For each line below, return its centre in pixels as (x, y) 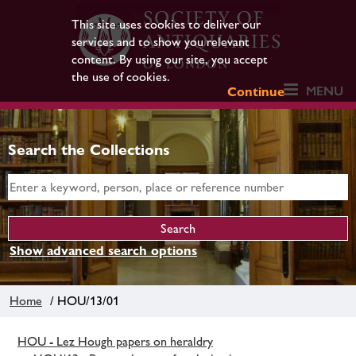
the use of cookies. (120, 77)
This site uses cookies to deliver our (166, 24)
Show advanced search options (103, 251)
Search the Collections (89, 149)
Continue (256, 92)
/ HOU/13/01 (81, 300)
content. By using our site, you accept (169, 59)
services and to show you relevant (160, 42)
